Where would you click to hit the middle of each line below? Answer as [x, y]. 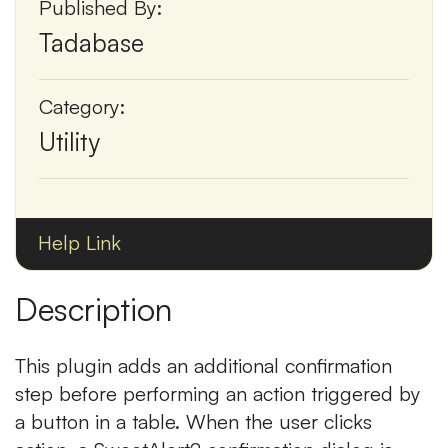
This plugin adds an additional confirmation [203, 365]
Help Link [79, 242]
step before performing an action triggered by [217, 393]
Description [93, 309]
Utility [69, 141]
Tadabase [91, 42]
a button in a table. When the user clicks [193, 421]
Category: [82, 106]
